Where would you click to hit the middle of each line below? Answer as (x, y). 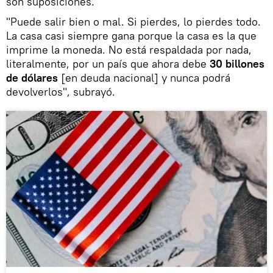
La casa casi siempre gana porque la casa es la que (131, 35)
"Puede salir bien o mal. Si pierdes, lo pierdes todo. (133, 21)
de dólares (32, 77)
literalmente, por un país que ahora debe (108, 63)
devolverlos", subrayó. (61, 91)
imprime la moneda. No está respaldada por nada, (129, 49)
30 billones (237, 63)
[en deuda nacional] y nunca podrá (144, 77)
